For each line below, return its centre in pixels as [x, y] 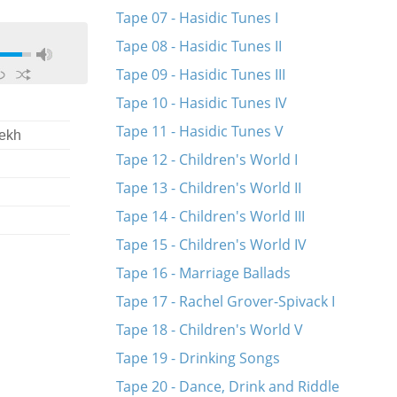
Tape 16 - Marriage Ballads [203, 273]
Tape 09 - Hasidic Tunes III [200, 74]
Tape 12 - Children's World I [206, 160]
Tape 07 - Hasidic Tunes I [197, 18]
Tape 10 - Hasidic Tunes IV [201, 103]
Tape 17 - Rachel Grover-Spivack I [225, 301]
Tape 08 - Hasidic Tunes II [198, 46]
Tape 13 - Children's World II [208, 188]
